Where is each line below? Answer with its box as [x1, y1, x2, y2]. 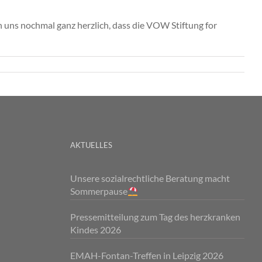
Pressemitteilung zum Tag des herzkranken [70, 211, 240, 223]
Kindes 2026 [70, 224, 121, 236]
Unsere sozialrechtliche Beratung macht [70, 173, 230, 184]
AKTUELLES [70, 140, 112, 150]
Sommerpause [70, 185, 127, 197]
